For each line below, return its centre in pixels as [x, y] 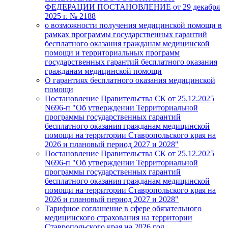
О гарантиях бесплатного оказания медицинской [130, 80]
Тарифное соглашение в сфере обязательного [123, 208]
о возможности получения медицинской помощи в [133, 25]
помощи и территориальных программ [112, 53]
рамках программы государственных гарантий [126, 34]
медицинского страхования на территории [119, 218]
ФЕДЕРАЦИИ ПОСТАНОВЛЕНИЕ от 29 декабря [132, 7]
